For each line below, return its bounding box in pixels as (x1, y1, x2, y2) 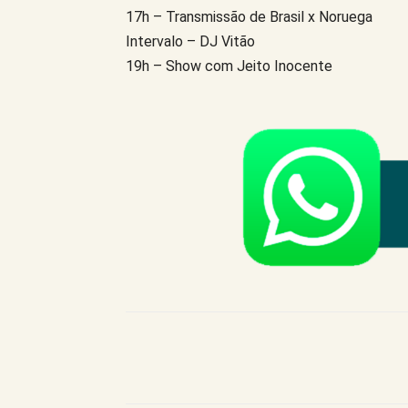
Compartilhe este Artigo (168, 351, 290, 365)
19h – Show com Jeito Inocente (126, 56, 332, 75)
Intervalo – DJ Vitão (126, 32, 255, 50)
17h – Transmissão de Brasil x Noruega (126, 7, 372, 25)
